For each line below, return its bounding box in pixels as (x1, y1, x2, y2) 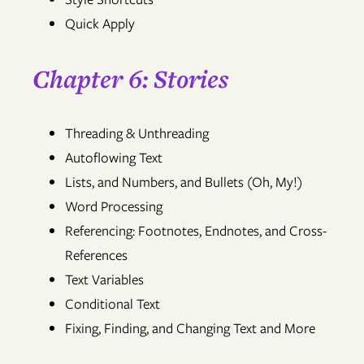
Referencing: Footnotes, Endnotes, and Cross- (65, 221, 327, 241)
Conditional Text (65, 294, 160, 314)
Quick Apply (65, 14, 135, 34)
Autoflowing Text (65, 148, 162, 168)
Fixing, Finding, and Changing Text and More (65, 318, 315, 339)
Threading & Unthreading (65, 123, 209, 144)
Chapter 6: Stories (32, 62, 228, 96)
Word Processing (65, 197, 162, 217)
